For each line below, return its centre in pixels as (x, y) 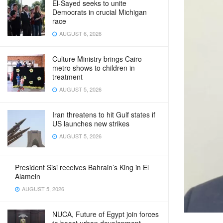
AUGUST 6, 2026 (80, 33)
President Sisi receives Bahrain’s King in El (82, 167)
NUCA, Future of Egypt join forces (106, 214)
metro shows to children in (94, 68)
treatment (67, 77)
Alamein (28, 176)
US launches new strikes (91, 123)
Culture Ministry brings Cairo (97, 59)
